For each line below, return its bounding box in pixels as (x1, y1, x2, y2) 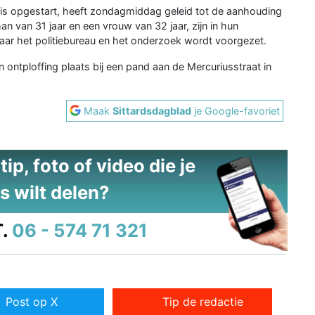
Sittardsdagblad (112, 104, 192, 117)
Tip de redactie (162, 295, 244, 309)
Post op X (5, 295, 58, 309)
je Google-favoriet (191, 104, 281, 117)
